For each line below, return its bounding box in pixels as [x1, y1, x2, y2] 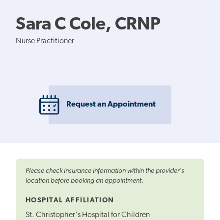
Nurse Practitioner [16, 37, 74, 45]
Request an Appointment [66, 101, 156, 109]
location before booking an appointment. [26, 177, 143, 185]
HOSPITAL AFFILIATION [26, 197, 114, 205]
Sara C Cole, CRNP [16, 16, 161, 34]
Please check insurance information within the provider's [26, 167, 184, 175]
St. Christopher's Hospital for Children [26, 211, 150, 219]
